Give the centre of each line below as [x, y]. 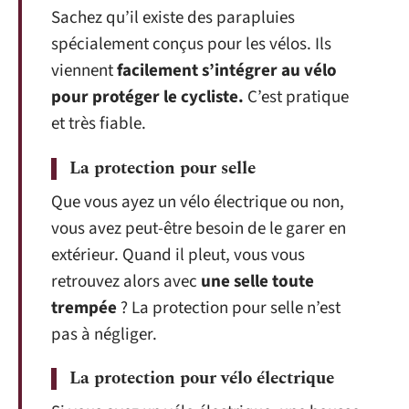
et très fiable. [99, 124]
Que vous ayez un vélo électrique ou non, [198, 202]
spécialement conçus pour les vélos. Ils [191, 44]
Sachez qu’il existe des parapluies [173, 18]
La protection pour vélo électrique [202, 378]
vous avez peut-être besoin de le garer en [199, 228]
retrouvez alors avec [126, 281]
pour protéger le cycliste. [147, 97]
